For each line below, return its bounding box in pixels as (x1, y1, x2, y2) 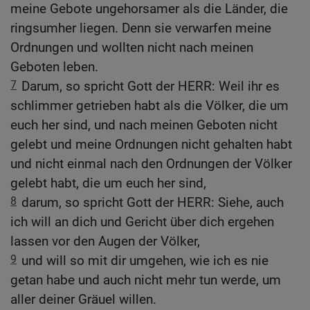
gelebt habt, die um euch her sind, (10, 175, 206, 192)
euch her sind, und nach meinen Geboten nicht (10, 117, 277, 134)
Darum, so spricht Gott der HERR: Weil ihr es (21, 78, 280, 95)
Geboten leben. (10, 59, 98, 75)
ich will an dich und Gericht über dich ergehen (10, 214, 274, 230)
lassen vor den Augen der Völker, (10, 233, 200, 250)
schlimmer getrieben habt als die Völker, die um (10, 98, 289, 114)
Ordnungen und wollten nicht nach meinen (10, 39, 253, 56)
